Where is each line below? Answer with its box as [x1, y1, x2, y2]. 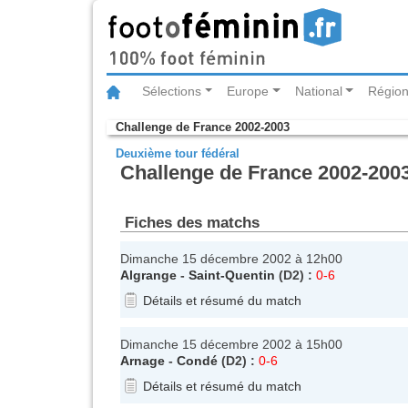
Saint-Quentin [189, 267, 275, 282]
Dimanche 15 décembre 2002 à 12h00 [120, 250, 342, 266]
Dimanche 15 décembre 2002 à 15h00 [120, 336, 342, 352]
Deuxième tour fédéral [116, 147, 240, 161]
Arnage [120, 352, 165, 368]
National [294, 84, 342, 99]
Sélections [142, 84, 201, 99]
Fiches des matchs [125, 212, 260, 231]
